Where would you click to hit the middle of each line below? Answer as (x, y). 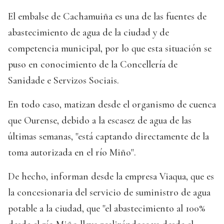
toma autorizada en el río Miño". (72, 153)
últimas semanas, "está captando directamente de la (108, 137)
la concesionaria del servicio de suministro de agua (109, 193)
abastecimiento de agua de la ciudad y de (88, 33)
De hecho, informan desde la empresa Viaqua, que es (111, 177)
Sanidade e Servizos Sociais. (63, 81)
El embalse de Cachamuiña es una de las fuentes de (107, 17)
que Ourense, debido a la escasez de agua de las (100, 121)
